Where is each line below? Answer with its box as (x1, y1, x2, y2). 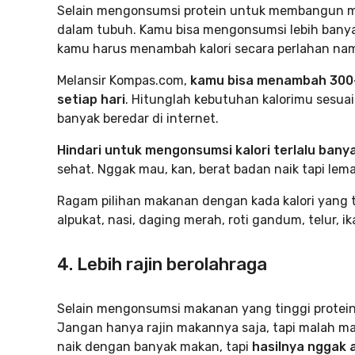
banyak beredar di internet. (57, 111, 219, 126)
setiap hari (57, 92, 125, 107)
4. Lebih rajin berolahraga (57, 254, 267, 275)
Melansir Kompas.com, (57, 73, 190, 88)
